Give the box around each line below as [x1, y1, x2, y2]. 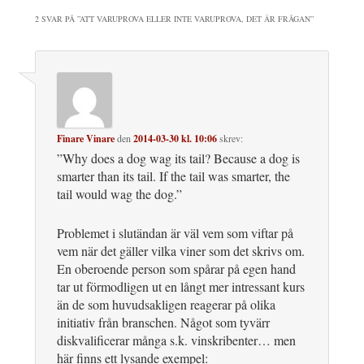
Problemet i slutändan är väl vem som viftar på [57, 224, 293, 242]
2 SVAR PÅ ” [35, 13, 80, 25]
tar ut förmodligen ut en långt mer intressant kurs [57, 278, 305, 296]
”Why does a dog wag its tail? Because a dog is [57, 149, 300, 167]
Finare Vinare [57, 132, 115, 146]
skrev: [219, 132, 243, 145]
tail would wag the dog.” [57, 185, 182, 203]
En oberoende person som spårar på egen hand [57, 260, 296, 278]
